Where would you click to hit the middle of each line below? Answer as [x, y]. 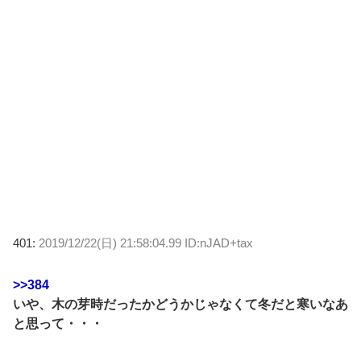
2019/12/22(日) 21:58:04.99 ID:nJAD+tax [146, 243]
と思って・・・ [58, 323]
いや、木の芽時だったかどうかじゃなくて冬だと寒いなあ [180, 304]
